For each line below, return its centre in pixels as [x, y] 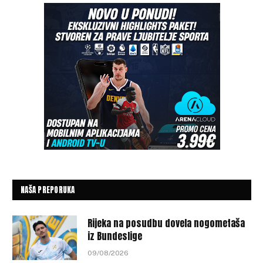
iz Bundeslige [115, 236]
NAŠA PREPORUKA [48, 190]
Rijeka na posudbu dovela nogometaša [166, 223]
